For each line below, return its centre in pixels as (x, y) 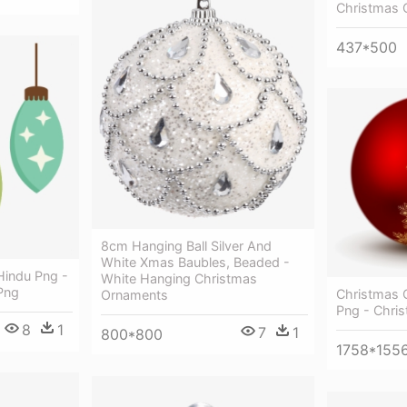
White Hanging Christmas (179, 279)
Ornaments (134, 295)
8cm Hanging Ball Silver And (186, 246)
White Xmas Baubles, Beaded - (195, 263)
